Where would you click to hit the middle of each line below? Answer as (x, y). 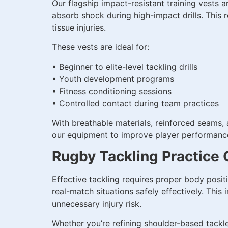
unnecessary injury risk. (97, 204)
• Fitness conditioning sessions (112, 91)
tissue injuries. (79, 27)
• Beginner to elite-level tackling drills (125, 66)
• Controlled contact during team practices (135, 103)
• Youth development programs (113, 79)
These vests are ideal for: (101, 47)
